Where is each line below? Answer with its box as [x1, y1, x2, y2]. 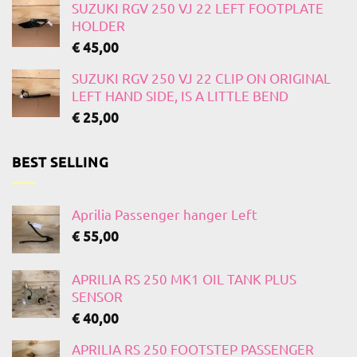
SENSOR [72, 288, 123, 305]
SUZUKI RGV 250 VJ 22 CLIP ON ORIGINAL [72, 69, 331, 86]
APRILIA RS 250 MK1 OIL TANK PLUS [72, 270, 296, 288]
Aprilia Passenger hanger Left [72, 206, 257, 223]
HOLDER [72, 16, 125, 33]
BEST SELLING [12, 153, 109, 172]
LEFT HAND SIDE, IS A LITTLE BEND [72, 86, 288, 104]
